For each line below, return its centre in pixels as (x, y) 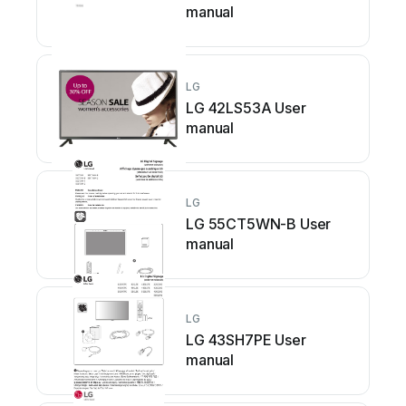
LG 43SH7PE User (246, 340)
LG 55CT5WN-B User (259, 224)
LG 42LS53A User (246, 108)
